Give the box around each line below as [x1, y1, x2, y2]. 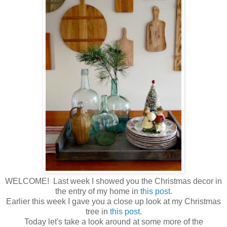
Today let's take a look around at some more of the [24, 217, 203, 226]
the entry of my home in [55, 186, 140, 196]
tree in [85, 207, 110, 216]
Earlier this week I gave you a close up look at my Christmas [6, 197, 221, 206]
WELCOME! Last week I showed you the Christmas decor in [5, 176, 222, 185]
